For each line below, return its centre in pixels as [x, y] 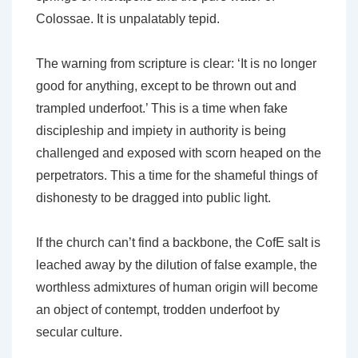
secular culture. [79, 332]
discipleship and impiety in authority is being [161, 131]
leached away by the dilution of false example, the [177, 265]
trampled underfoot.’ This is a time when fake [162, 109]
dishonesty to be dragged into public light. [153, 198]
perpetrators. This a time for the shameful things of [177, 176]
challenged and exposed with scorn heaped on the [179, 153]
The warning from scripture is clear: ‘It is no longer [176, 64]
